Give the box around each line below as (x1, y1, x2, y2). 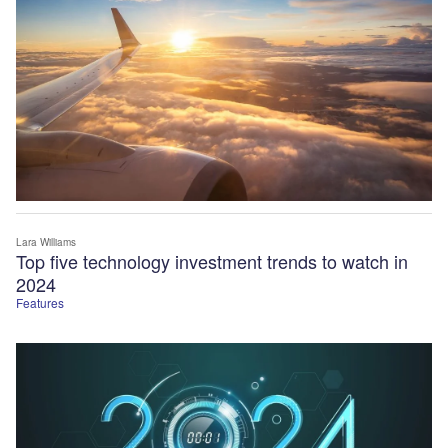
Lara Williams (16, 235, 76, 250)
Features (16, 294, 64, 312)
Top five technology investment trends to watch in (16, 248, 408, 275)
